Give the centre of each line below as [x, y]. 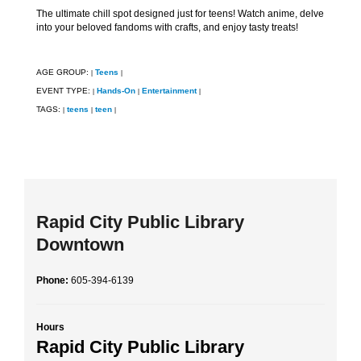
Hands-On [116, 91]
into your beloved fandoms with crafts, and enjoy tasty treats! [167, 28]
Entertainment [169, 91]
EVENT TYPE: [64, 91]
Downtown [80, 245]
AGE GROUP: [64, 73]
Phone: [54, 281]
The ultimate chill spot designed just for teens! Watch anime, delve [180, 14]
